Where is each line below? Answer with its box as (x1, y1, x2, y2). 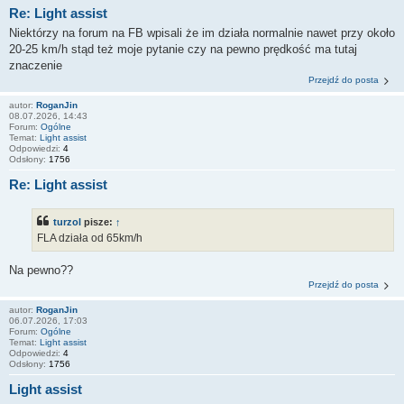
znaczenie (9, 59, 62, 72)
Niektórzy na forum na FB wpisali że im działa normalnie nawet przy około (9, 26, 395, 40)
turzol (53, 216, 81, 227)
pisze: (81, 216, 115, 227)
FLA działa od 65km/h (37, 231, 142, 244)
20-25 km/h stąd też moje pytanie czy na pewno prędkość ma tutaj (9, 42, 357, 56)
